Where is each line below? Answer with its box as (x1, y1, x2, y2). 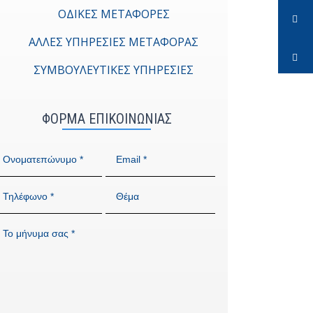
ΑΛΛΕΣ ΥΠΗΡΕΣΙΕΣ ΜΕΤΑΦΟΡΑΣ (29, 34, 199, 50)
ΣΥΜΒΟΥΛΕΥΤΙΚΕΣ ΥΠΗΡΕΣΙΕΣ (34, 62, 194, 78)
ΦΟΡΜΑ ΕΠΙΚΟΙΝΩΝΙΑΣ (41, 110, 172, 127)
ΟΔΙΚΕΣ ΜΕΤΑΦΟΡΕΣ (57, 6, 170, 22)
